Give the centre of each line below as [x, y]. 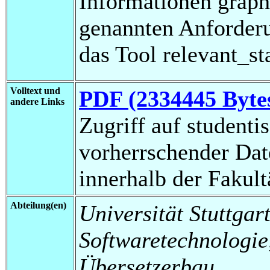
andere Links [37, 101]
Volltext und [35, 90]
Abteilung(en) [38, 205]
